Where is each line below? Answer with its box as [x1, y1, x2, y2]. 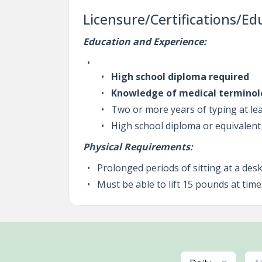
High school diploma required [111, 70, 249, 83]
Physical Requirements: [83, 140, 193, 153]
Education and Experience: [83, 35, 206, 48]
